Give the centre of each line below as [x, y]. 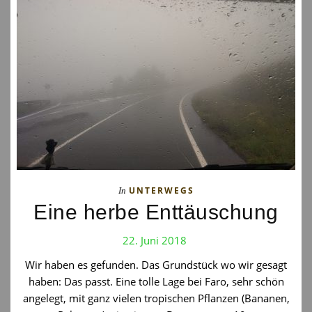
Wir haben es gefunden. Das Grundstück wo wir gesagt [156, 265]
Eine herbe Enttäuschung [156, 212]
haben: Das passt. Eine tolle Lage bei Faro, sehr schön [156, 281]
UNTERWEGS [161, 190]
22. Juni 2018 [154, 240]
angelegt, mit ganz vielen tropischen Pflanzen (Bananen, [156, 298]
